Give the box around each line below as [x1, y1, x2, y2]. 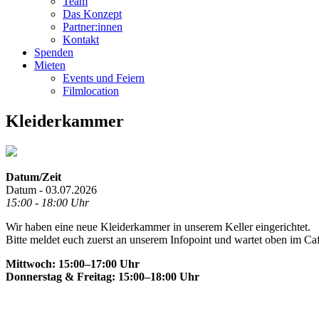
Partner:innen [63, 20, 122, 33]
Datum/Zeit [6, 170, 61, 183]
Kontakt [63, 33, 99, 46]
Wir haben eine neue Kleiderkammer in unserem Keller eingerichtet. [6, 220, 310, 233]
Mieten [34, 58, 66, 71]
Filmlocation [63, 84, 119, 97]
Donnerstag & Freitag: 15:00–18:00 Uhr [6, 270, 199, 283]
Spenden [34, 46, 73, 58]
